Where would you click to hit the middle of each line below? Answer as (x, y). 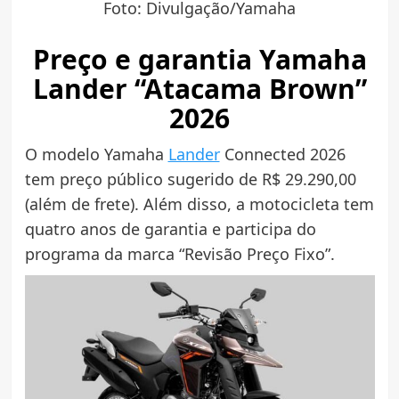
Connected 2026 (282, 154)
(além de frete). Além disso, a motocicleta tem (199, 204)
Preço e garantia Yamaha (199, 59)
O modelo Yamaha (96, 154)
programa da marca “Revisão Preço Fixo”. (179, 253)
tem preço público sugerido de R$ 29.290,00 (190, 179)
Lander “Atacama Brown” (199, 88)
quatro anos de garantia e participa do (170, 228)
